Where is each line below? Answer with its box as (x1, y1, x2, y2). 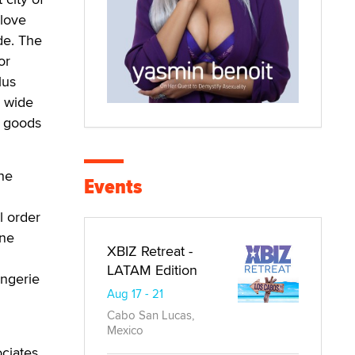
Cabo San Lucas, (107, 306, 194, 323)
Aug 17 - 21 (107, 284, 163, 302)
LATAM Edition (107, 259, 197, 280)
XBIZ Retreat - (107, 240, 193, 261)
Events (84, 170, 142, 202)
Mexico (107, 321, 143, 338)
